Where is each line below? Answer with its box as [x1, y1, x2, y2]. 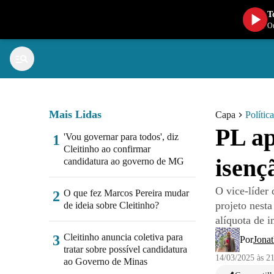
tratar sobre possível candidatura [64, 244, 187, 254]
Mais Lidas [49, 108, 102, 120]
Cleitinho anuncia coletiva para [64, 232, 183, 242]
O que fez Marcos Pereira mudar [64, 188, 189, 198]
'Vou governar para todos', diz [64, 131, 179, 142]
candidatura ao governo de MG [64, 156, 184, 166]
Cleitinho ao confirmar [64, 144, 150, 154]
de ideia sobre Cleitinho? [64, 200, 159, 210]
